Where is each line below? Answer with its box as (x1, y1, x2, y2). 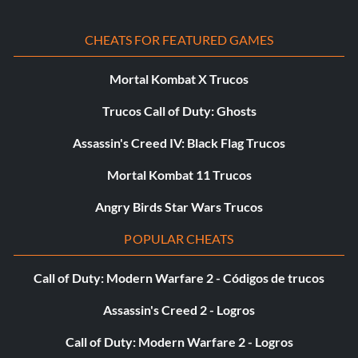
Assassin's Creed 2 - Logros (103, 302, 255, 318)
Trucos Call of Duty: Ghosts (101, 103, 257, 119)
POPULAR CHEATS (124, 231, 234, 247)
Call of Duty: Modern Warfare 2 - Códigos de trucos (34, 270, 324, 286)
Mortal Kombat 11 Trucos (106, 167, 252, 183)
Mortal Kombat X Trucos (109, 71, 249, 87)
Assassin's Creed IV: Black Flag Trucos (73, 135, 285, 151)
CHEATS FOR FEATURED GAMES (84, 32, 274, 48)
